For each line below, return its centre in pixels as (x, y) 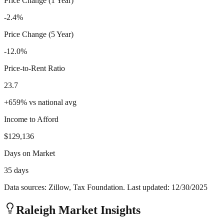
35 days (16, 170)
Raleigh (36, 210)
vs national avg (53, 102)
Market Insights (98, 210)
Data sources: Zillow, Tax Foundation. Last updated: (88, 187)
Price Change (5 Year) (39, 34)
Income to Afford (31, 119)
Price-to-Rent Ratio (34, 68)
